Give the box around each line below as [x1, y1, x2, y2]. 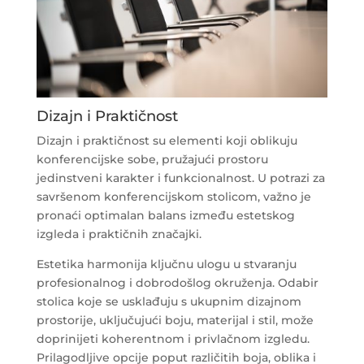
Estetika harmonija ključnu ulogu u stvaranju [36, 256, 297, 271]
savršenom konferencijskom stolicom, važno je [36, 188, 311, 204]
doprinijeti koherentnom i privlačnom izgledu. [36, 331, 310, 346]
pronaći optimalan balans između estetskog [36, 207, 295, 223]
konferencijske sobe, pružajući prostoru [36, 151, 268, 167]
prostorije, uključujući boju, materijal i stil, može [36, 312, 314, 327]
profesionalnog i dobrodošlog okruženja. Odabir [36, 275, 318, 290]
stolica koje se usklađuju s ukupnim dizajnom [36, 293, 301, 309]
